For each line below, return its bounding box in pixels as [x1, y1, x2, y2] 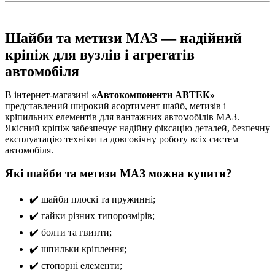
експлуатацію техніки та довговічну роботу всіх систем [5, 134, 238, 145]
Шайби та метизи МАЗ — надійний [5, 30, 242, 47]
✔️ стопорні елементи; [29, 260, 122, 271]
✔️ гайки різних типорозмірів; [29, 211, 155, 222]
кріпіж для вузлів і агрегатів [5, 47, 195, 63]
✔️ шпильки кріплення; [29, 244, 126, 255]
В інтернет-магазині [5, 90, 91, 101]
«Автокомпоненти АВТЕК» [91, 90, 215, 101]
